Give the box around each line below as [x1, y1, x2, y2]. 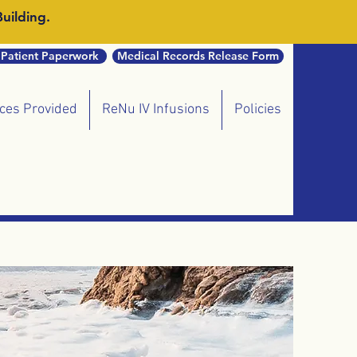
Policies [234, 101, 281, 118]
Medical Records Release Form [117, 49, 279, 63]
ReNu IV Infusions [102, 101, 210, 118]
